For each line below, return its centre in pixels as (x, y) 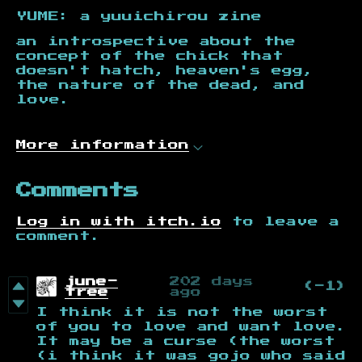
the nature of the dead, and (160, 85)
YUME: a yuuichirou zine (144, 16)
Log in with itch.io (119, 221)
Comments (78, 190)
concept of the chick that (150, 56)
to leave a (280, 221)
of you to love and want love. (192, 326)
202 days (211, 281)
